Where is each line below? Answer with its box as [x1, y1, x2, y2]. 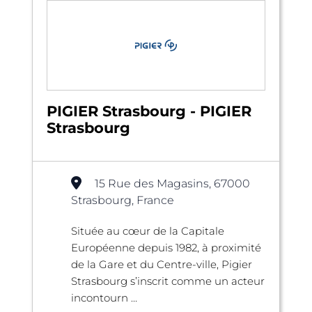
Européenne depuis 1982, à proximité [71, 240, 261, 254]
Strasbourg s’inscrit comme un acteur [71, 274, 265, 288]
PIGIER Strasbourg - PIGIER [47, 102, 251, 120]
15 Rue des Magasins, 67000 [95, 176, 250, 190]
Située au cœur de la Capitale [71, 224, 224, 237]
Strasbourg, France [71, 193, 174, 207]
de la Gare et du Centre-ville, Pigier [71, 257, 252, 271]
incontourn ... [71, 290, 137, 304]
